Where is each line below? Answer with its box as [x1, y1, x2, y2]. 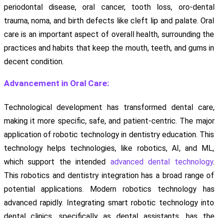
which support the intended [3, 157, 110, 166]
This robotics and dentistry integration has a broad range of [3, 170, 215, 180]
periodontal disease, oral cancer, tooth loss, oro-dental [3, 2, 215, 12]
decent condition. [3, 56, 64, 66]
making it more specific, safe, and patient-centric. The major [3, 116, 215, 126]
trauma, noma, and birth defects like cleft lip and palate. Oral [3, 16, 215, 25]
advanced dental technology [110, 157, 213, 166]
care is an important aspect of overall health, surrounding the [3, 29, 215, 39]
